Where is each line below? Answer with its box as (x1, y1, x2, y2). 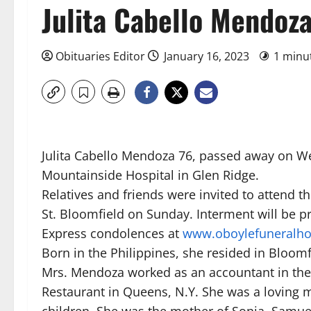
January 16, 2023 (161, 49, 252, 64)
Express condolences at (42, 225, 183, 242)
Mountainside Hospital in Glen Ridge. (42, 167, 259, 183)
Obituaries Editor (56, 49, 145, 64)
